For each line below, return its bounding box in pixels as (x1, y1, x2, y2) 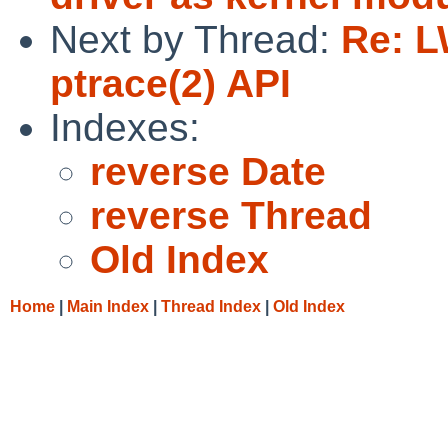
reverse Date (90, 149, 326, 193)
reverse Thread (90, 193, 372, 237)
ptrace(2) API (50, 61, 291, 105)
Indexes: (50, 105, 200, 149)
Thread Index (161, 297, 261, 315)
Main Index (67, 297, 149, 315)
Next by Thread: (50, 17, 341, 61)
